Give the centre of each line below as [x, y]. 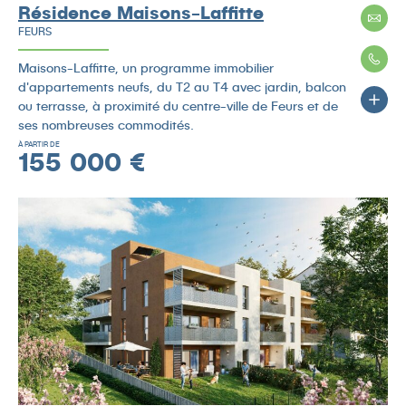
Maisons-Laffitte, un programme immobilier [146, 67]
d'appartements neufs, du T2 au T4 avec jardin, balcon [182, 86]
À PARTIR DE [39, 144]
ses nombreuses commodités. [106, 124]
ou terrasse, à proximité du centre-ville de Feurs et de [178, 105]
